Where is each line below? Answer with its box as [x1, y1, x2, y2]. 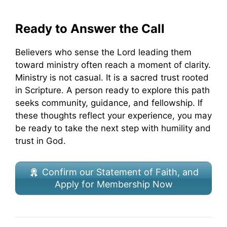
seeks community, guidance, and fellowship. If [15, 97, 203, 108]
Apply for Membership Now [54, 179, 173, 190]
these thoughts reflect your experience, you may [15, 110, 212, 121]
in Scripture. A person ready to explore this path [15, 85, 210, 95]
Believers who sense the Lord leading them [15, 47, 192, 57]
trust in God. [15, 135, 66, 146]
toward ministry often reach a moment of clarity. [15, 59, 211, 70]
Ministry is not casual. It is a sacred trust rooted [15, 72, 209, 83]
